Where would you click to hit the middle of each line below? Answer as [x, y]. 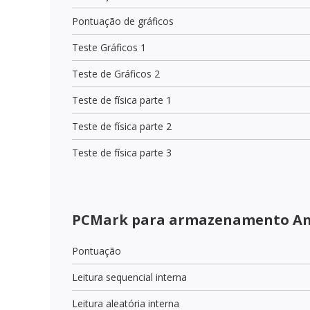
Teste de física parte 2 [122, 126]
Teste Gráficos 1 [109, 47]
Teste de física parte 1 [122, 100]
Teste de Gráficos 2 [116, 73]
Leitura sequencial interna [129, 277]
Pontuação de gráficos [123, 21]
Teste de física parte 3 [122, 152]
